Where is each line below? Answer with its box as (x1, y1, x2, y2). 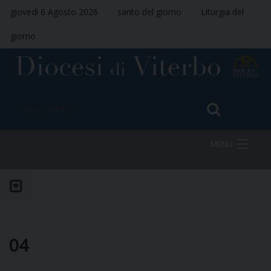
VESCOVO (38, 232, 74, 243)
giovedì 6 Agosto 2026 (10, 6, 98, 18)
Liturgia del (201, 6, 244, 18)
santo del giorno (117, 6, 181, 18)
